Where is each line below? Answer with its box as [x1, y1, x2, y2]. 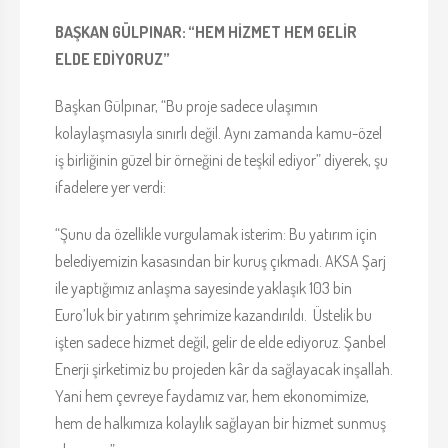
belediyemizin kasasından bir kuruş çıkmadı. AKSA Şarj [55, 251, 386, 272]
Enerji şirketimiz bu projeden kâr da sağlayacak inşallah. [55, 359, 393, 380]
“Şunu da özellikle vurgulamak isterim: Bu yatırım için [55, 224, 377, 245]
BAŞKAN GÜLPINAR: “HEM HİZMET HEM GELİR [55, 22, 357, 43]
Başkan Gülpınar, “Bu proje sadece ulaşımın [55, 96, 318, 117]
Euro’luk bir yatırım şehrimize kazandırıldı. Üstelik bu [55, 305, 372, 326]
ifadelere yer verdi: [55, 177, 166, 198]
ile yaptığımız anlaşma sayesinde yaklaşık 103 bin [55, 278, 352, 299]
